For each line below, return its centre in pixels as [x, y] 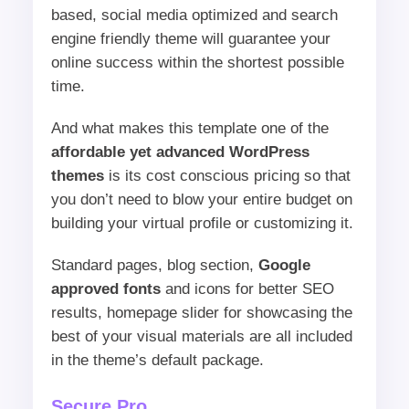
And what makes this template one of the [189, 128]
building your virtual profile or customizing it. [202, 223]
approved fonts [105, 288]
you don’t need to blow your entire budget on [201, 199]
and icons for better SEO [247, 288]
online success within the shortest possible [197, 62]
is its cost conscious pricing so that [227, 175]
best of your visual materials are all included [201, 336]
